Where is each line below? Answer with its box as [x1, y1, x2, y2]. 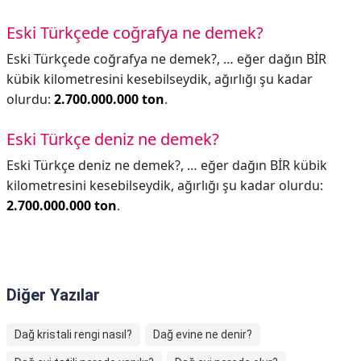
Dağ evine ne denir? [153, 328, 252, 341]
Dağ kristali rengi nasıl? [15, 328, 132, 341]
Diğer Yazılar [6, 285, 100, 305]
